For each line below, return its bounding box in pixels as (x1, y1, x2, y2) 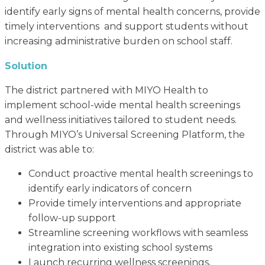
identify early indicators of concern (28, 183, 192, 195)
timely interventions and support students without (5, 20, 248, 32)
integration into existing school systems (28, 242, 212, 254)
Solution (5, 59, 47, 72)
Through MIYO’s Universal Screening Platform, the (5, 129, 245, 141)
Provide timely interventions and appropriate (28, 198, 241, 209)
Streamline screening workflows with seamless (28, 227, 248, 239)
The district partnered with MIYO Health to (5, 85, 208, 96)
